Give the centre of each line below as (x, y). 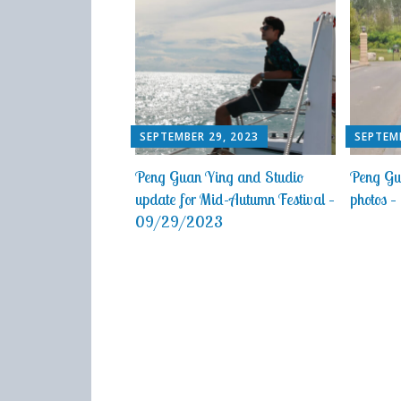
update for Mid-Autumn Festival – (235, 200)
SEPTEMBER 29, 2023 (199, 137)
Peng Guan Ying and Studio (219, 177)
